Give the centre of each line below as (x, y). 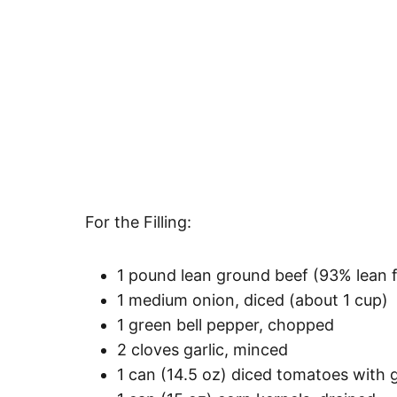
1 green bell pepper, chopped (226, 324)
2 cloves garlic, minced (202, 349)
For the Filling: (138, 222)
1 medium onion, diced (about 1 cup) (253, 300)
